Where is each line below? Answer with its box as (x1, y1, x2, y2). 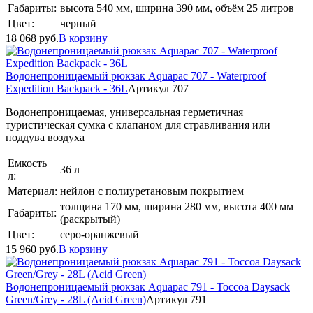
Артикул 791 (146, 293, 207, 305)
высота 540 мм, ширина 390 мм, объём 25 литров (60, 2, 294, 14)
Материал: (8, 185, 57, 197)
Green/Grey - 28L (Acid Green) (6, 293, 146, 305)
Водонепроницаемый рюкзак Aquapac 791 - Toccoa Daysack (6, 281, 290, 293)
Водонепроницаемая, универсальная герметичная (6, 106, 243, 118)
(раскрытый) (60, 213, 120, 225)
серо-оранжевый (60, 228, 139, 240)
